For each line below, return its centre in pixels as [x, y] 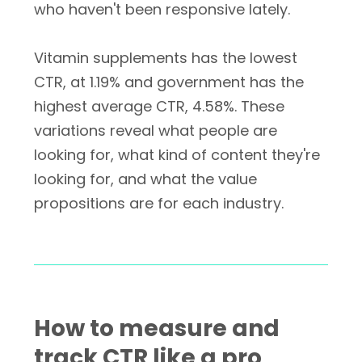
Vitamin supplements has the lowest [166, 58]
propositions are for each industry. [159, 203]
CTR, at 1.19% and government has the [169, 82]
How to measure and [157, 328]
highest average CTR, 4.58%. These [159, 106]
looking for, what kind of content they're [177, 155]
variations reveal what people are [156, 130]
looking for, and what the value [145, 179]
